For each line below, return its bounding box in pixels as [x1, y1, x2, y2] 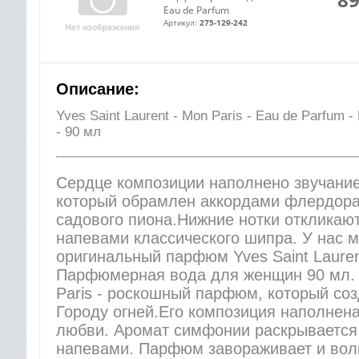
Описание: [56, 80, 139, 98]
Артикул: [163, 17, 200, 28]
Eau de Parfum [163, 3, 229, 17]
